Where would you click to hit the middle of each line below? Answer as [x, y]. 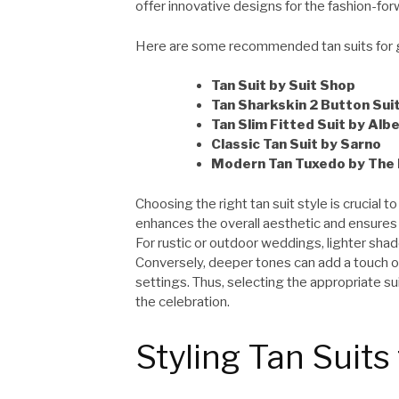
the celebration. [183, 301]
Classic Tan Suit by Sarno [296, 145]
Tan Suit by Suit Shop [283, 86]
